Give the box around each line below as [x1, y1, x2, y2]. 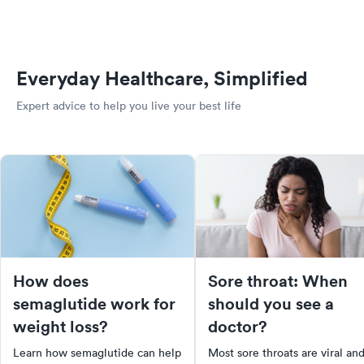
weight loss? [13, 315, 108, 338]
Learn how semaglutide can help [13, 345, 181, 361]
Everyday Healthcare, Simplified [16, 66, 308, 91]
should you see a [208, 292, 334, 315]
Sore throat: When [208, 270, 348, 292]
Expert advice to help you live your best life [16, 98, 241, 114]
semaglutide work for [13, 292, 175, 315]
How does [13, 270, 89, 292]
